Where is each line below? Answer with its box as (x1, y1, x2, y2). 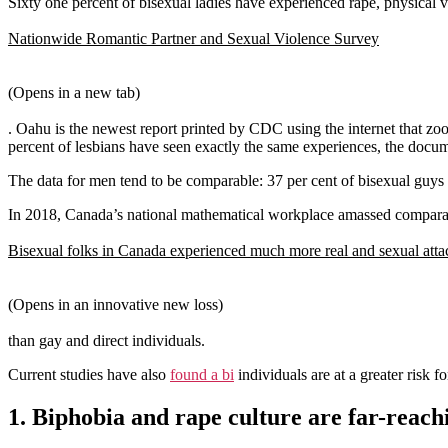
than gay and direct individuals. (8, 331, 205, 349)
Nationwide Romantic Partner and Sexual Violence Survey (8, 29, 379, 47)
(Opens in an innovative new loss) (8, 295, 223, 313)
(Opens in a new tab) (8, 83, 140, 101)
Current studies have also (8, 365, 170, 383)
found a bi (170, 365, 234, 383)
